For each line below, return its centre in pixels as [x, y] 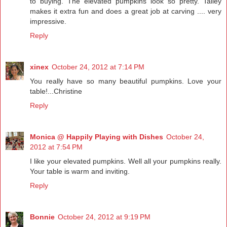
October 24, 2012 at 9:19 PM [104, 217]
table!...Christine [56, 91]
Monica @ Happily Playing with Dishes [97, 137]
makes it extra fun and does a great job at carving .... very [126, 11]
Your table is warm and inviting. [80, 172]
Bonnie [42, 217]
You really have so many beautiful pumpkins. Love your [126, 81]
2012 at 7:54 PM [56, 147]
